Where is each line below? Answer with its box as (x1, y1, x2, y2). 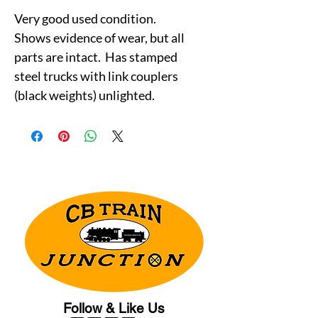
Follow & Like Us (62, 300, 165, 316)
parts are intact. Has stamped (14, 48, 177, 65)
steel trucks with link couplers (14, 67, 178, 84)
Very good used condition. (14, 10, 158, 26)
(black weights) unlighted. (14, 87, 155, 103)
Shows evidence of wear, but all (14, 29, 185, 45)
